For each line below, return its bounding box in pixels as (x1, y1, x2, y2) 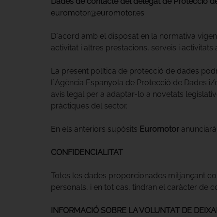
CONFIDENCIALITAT (50, 147, 123, 157)
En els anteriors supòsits (50, 124, 139, 134)
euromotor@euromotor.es (50, 8, 144, 17)
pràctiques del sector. (50, 101, 127, 110)
